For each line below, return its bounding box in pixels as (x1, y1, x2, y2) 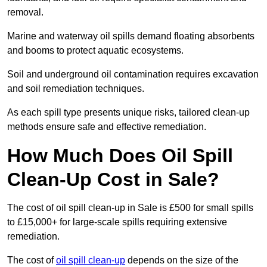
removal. (7, 7, 46, 18)
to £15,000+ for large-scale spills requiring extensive (7, 217, 227, 228)
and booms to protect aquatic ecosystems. (7, 45, 186, 56)
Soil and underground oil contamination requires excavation (7, 69, 259, 80)
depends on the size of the (125, 255, 238, 266)
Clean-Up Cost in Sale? (7, 169, 219, 191)
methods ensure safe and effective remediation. (7, 122, 206, 132)
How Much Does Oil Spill (7, 145, 233, 167)
